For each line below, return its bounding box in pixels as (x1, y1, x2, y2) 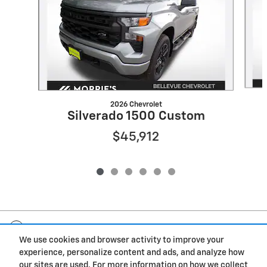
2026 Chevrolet (110, 101, 162, 109)
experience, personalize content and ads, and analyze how (19, 249, 244, 257)
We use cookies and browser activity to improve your (19, 236, 224, 245)
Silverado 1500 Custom (67, 110, 205, 123)
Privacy (229, 256, 255, 265)
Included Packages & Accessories (26, 223, 228, 237)
